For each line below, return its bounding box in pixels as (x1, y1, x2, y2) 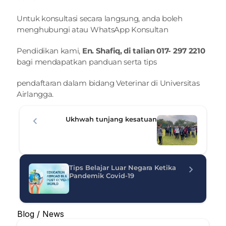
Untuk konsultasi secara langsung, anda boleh (17, 14, 183, 23)
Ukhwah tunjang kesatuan (66, 115, 157, 123)
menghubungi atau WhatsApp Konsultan (17, 25, 168, 34)
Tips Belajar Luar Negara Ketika (69, 163, 176, 172)
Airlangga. (17, 89, 53, 99)
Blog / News (17, 209, 64, 219)
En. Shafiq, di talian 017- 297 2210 (82, 46, 205, 55)
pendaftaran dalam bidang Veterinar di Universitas (17, 78, 200, 88)
